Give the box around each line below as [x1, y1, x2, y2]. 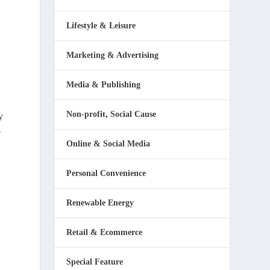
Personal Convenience [66, 169, 146, 178]
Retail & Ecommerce [66, 228, 143, 237]
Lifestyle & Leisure [66, 21, 136, 30]
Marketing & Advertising [66, 51, 159, 60]
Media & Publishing [66, 80, 141, 89]
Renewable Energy [66, 198, 134, 207]
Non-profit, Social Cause [66, 110, 157, 119]
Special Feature [66, 257, 124, 266]
